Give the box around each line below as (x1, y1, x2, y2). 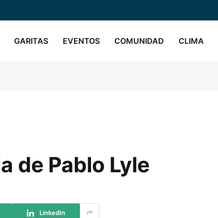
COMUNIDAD (114, 36, 164, 46)
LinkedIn (39, 208, 65, 217)
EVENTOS (63, 36, 100, 46)
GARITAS (14, 36, 48, 46)
